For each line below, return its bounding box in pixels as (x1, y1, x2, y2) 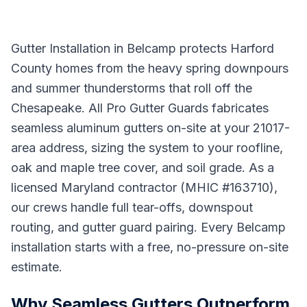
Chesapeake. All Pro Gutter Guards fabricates (11, 101, 269, 115)
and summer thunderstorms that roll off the (11, 81, 252, 95)
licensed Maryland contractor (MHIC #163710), (11, 180, 278, 195)
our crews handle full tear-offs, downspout (11, 200, 253, 214)
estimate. (11, 260, 62, 274)
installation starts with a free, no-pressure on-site (11, 240, 288, 254)
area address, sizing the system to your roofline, (11, 140, 283, 155)
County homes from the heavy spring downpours (11, 61, 288, 75)
